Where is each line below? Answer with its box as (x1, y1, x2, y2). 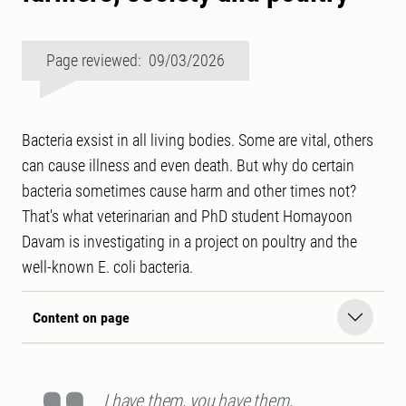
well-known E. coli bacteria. (22, 257, 193, 277)
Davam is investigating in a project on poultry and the (22, 232, 357, 252)
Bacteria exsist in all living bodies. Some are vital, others (22, 130, 373, 150)
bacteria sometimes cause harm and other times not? (22, 181, 356, 201)
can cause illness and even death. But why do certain (22, 156, 354, 176)
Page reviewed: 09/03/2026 (46, 51, 225, 71)
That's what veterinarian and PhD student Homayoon (22, 207, 353, 227)
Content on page (33, 308, 130, 326)
